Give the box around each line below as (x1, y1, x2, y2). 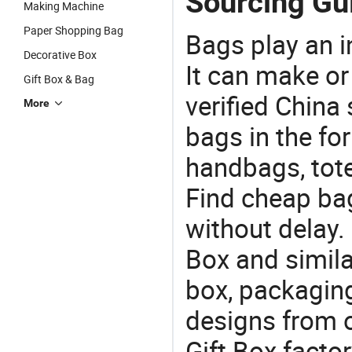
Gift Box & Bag (24, 71, 94, 86)
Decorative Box (24, 47, 97, 62)
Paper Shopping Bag (24, 23, 123, 38)
